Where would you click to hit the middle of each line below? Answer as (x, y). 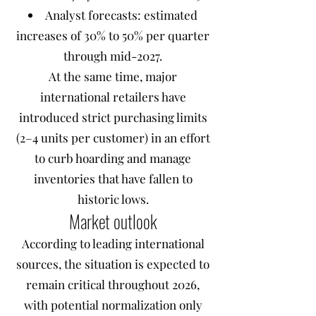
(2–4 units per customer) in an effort (113, 138)
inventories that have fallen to (113, 178)
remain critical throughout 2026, (113, 284)
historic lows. (113, 199)
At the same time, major (113, 76)
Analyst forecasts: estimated (121, 15)
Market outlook (113, 221)
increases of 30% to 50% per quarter (113, 35)
